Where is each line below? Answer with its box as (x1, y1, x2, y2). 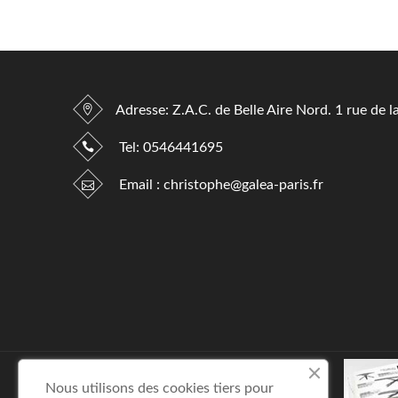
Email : (115, 177, 163, 192)
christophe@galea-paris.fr (163, 177, 323, 192)
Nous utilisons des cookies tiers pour (45, 381, 274, 395)
